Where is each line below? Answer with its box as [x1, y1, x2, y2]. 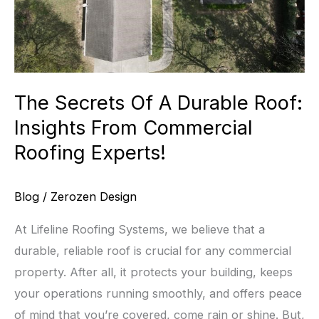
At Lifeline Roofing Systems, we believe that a [14, 222, 265, 237]
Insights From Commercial [14, 115, 253, 140]
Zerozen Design [51, 189, 137, 204]
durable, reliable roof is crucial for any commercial [14, 244, 291, 258]
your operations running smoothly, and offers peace [14, 286, 302, 301]
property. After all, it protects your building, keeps [14, 265, 293, 280]
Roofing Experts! [14, 140, 166, 164]
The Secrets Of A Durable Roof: [14, 90, 303, 115]
